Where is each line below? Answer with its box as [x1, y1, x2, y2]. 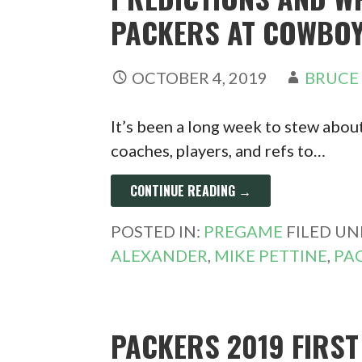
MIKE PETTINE [214, 246, 328, 265]
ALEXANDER [111, 246, 208, 265]
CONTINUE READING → [130, 181, 252, 200]
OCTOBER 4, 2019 [132, 68, 268, 87]
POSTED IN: [111, 221, 204, 241]
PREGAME [204, 221, 284, 241]
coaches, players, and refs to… [111, 141, 326, 160]
